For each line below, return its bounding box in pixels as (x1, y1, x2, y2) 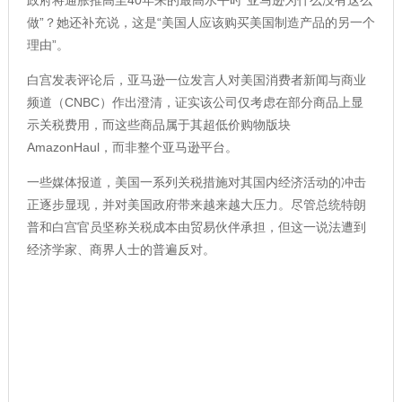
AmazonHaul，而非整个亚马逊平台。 (26, 139, 238, 154)
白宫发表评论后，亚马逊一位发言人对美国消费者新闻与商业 (26, 72, 366, 87)
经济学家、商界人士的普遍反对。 (26, 241, 215, 257)
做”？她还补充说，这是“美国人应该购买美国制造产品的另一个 (26, 14, 375, 30)
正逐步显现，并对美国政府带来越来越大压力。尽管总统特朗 (26, 197, 366, 212)
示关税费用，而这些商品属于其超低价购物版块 (26, 117, 291, 132)
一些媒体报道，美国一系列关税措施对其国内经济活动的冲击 (26, 174, 366, 189)
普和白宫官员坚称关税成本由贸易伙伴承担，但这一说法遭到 (26, 219, 366, 234)
